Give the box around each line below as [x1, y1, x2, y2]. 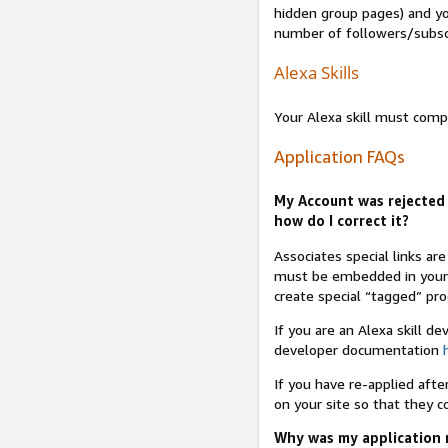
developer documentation [273, 340, 443, 358]
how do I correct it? [273, 212, 409, 230]
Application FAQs [273, 147, 405, 168]
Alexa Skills [273, 60, 359, 84]
